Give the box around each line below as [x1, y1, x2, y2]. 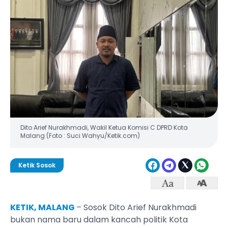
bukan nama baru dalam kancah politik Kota [10, 214, 188, 226]
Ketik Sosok [18, 161, 55, 169]
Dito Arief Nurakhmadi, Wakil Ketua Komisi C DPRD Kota [20, 123, 188, 132]
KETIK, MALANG [10, 202, 76, 214]
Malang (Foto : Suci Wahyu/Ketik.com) [20, 131, 140, 140]
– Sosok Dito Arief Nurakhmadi [76, 202, 196, 214]
